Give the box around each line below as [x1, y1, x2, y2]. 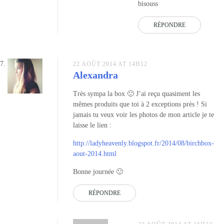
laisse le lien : [73, 121, 111, 129]
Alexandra [73, 69, 118, 80]
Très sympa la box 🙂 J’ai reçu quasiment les [73, 89, 200, 97]
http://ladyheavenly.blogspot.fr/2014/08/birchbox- [73, 139, 214, 147]
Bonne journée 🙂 [73, 167, 123, 175]
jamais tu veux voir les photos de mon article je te [73, 110, 214, 118]
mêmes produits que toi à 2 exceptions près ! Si [73, 100, 207, 108]
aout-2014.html [73, 149, 116, 157]
